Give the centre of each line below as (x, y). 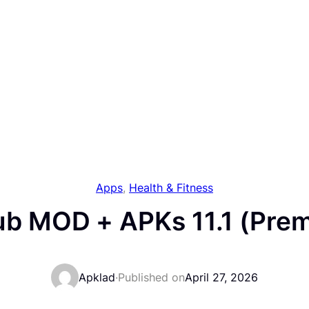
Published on (151, 278)
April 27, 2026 (221, 278)
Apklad (97, 278)
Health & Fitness (171, 188)
